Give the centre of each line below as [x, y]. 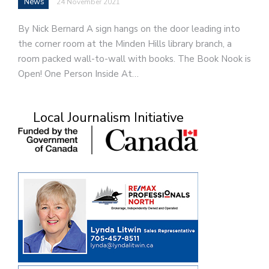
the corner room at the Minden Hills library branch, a [125, 44]
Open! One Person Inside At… [78, 74]
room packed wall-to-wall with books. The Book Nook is [134, 59]
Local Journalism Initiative [108, 117]
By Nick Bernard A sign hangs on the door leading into [129, 29]
